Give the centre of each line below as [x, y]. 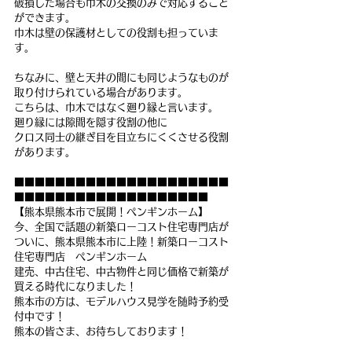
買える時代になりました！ [75, 287]
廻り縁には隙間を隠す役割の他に [91, 123]
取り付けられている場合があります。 [101, 93]
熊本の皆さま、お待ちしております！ [101, 332]
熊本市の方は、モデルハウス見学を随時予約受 [121, 302]
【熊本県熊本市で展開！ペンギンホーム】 [111, 212]
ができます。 [45, 18]
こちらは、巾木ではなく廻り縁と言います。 [116, 108]
